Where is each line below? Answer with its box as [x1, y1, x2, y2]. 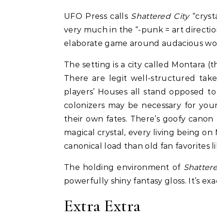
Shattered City [131, 11, 189, 21]
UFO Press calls [64, 11, 131, 21]
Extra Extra [64, 195, 140, 216]
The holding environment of [64, 162, 184, 172]
